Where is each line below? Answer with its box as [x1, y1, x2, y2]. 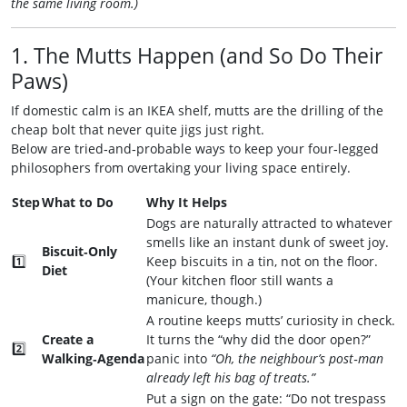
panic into [146, 350, 211, 367]
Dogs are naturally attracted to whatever [146, 214, 392, 232]
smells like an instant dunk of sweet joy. [146, 233, 389, 251]
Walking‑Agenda [42, 350, 144, 367]
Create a [42, 331, 94, 348]
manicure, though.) [146, 291, 262, 308]
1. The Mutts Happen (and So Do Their [11, 41, 382, 70]
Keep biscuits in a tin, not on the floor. [146, 253, 378, 270]
